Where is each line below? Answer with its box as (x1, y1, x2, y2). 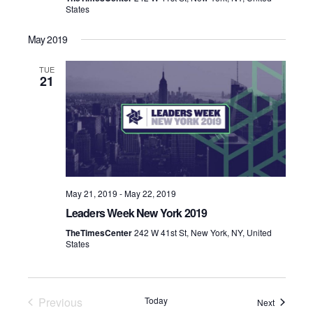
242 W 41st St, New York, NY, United (133, 226, 272, 238)
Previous (38, 293, 82, 310)
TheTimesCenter (65, 226, 134, 239)
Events (274, 295, 300, 307)
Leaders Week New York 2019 (65, 204, 208, 221)
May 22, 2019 (124, 187, 176, 199)
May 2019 (27, 32, 68, 47)
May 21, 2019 (65, 187, 117, 199)
